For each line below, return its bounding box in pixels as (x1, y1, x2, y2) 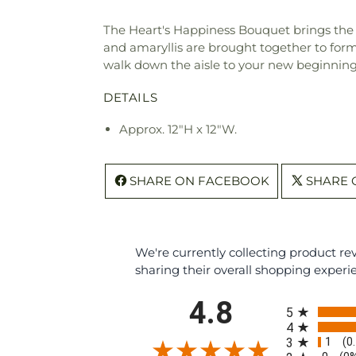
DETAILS (103, 90, 158, 106)
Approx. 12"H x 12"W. (119, 121, 237, 137)
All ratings (285, 293, 341, 309)
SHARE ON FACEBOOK (130, 172, 269, 188)
